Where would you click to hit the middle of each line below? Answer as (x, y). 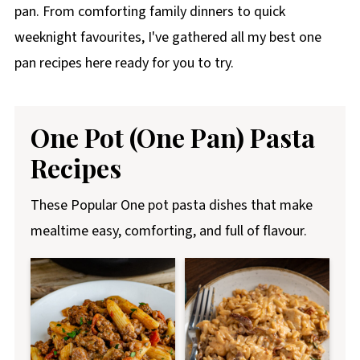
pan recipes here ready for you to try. (124, 63)
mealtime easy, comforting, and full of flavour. (168, 231)
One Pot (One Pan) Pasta (172, 137)
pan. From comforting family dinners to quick (149, 12)
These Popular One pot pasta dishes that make (171, 205)
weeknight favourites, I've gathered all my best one (168, 37)
